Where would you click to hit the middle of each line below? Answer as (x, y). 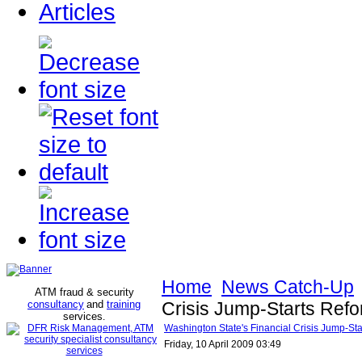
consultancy (56, 304)
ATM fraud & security (84, 292)
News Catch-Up (288, 287)
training (124, 304)
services (83, 316)
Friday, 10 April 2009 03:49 (223, 344)
